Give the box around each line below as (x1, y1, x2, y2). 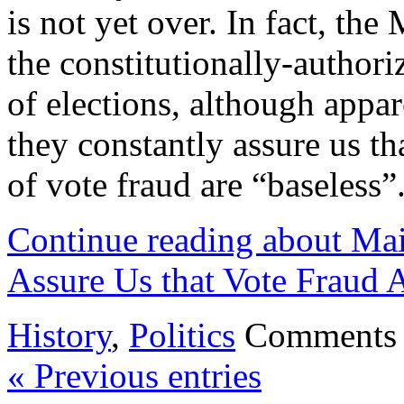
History (7, 316, 111, 355)
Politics (129, 316, 235, 355)
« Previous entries (7, 356, 262, 396)
